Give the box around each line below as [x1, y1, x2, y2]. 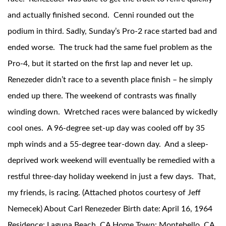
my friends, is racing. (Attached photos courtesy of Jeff [8, 189, 201, 197]
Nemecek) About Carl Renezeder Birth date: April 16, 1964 [8, 205, 212, 213]
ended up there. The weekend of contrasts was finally [8, 92, 196, 100]
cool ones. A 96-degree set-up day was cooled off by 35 [8, 124, 205, 133]
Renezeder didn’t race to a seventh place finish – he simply [8, 76, 212, 84]
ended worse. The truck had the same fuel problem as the [8, 43, 212, 52]
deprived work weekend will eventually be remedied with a [8, 156, 215, 165]
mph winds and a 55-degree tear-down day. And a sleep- [8, 140, 208, 149]
